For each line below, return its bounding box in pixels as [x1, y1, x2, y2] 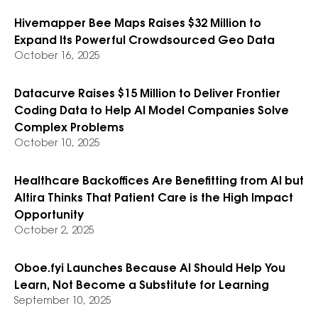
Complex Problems [14, 123, 124, 134]
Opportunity [14, 210, 84, 221]
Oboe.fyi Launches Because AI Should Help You [14, 263, 285, 275]
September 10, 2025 [14, 297, 111, 307]
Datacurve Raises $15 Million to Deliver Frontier [14, 89, 280, 100]
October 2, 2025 [14, 226, 94, 236]
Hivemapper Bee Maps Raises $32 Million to [14, 18, 261, 30]
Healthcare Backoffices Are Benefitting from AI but [14, 176, 304, 187]
